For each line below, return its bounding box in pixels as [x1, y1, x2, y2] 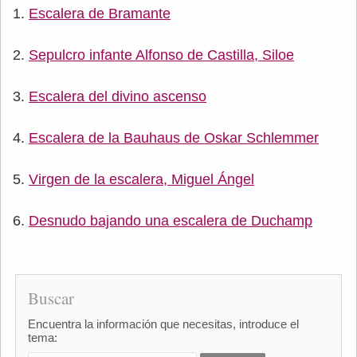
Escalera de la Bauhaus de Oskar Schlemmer [29, 129, 319, 146]
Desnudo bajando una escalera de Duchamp [29, 212, 312, 229]
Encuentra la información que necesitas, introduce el [27, 316, 299, 331]
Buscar [27, 286, 74, 309]
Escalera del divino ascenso [29, 88, 206, 104]
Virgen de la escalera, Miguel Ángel [29, 171, 254, 187]
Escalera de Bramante [29, 5, 171, 22]
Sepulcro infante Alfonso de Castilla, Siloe [29, 46, 294, 63]
